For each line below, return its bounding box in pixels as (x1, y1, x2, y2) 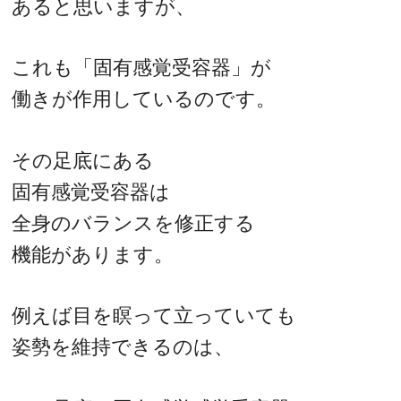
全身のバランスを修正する (12, 211, 256, 235)
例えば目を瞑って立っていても (12, 304, 297, 328)
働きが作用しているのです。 (12, 88, 277, 111)
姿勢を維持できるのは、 (12, 336, 235, 359)
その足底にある (12, 149, 155, 172)
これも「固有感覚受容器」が (12, 56, 272, 80)
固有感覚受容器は (12, 180, 171, 203)
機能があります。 (12, 243, 175, 266)
